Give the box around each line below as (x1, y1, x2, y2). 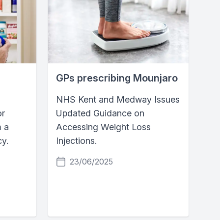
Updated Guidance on (56, 108, 144, 118)
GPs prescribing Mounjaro (56, 72, 178, 84)
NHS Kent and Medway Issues (56, 94, 180, 105)
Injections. (56, 135, 97, 146)
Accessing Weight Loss (56, 121, 151, 132)
